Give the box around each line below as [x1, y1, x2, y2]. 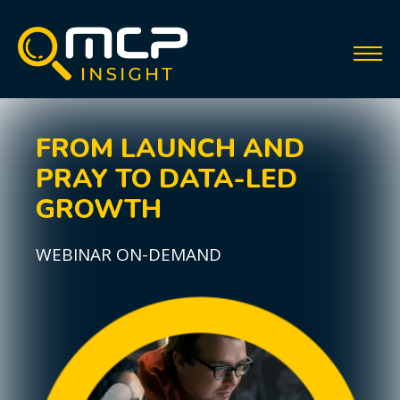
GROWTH [36, 191, 162, 228]
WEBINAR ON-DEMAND [36, 243, 221, 266]
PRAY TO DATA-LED [36, 161, 297, 197]
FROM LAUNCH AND [36, 130, 304, 167]
